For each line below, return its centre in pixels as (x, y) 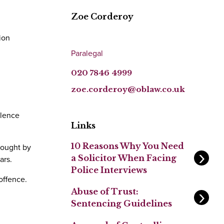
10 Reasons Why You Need (127, 146)
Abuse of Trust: (105, 192)
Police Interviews (109, 170)
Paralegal (87, 53)
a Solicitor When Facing (124, 158)
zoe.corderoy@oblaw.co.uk (128, 89)
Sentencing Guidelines (121, 204)
